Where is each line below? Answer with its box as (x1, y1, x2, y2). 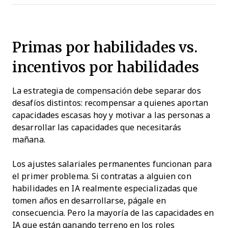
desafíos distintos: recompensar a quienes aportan (12, 98, 208, 107)
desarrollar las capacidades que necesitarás (12, 123, 182, 132)
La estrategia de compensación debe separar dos (12, 86, 201, 95)
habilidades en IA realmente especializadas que (12, 184, 197, 193)
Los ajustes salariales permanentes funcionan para (12, 159, 212, 168)
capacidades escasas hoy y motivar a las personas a (12, 110, 211, 120)
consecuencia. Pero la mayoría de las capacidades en (12, 208, 214, 217)
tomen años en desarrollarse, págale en (12, 196, 166, 205)
